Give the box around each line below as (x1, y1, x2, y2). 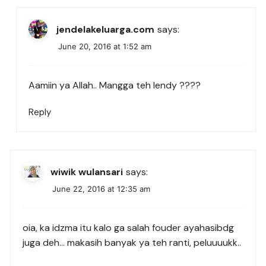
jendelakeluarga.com (56, 23, 155, 36)
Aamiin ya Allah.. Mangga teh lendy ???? (28, 79, 201, 92)
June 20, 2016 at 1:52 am (58, 42, 152, 52)
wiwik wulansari (50, 165, 123, 178)
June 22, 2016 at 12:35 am (52, 184, 151, 194)
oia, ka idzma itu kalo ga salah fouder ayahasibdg (23, 221, 235, 235)
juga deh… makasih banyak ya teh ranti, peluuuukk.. (23, 236, 242, 249)
